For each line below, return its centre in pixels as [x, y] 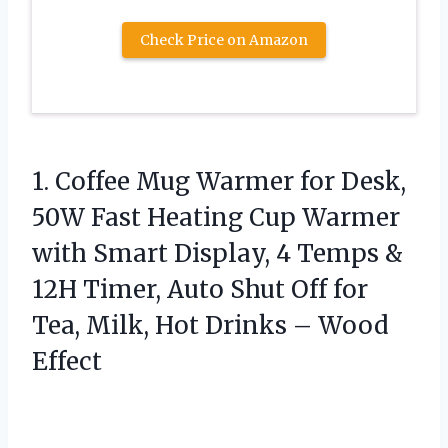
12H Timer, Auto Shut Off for [200, 290]
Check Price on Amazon [224, 40]
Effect [67, 362]
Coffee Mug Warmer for [195, 182]
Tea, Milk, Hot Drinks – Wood [210, 326]
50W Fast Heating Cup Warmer [216, 218]
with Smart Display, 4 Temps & [217, 254]
